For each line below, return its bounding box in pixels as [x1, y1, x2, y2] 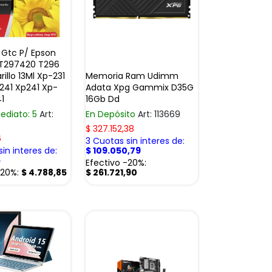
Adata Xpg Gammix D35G [86, 81, 194, 93]
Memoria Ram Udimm [86, 69, 178, 82]
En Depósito [86, 107, 138, 120]
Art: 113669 [138, 107, 180, 120]
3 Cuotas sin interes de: [86, 134, 185, 147]
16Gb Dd [86, 92, 120, 105]
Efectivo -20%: [86, 156, 146, 169]
